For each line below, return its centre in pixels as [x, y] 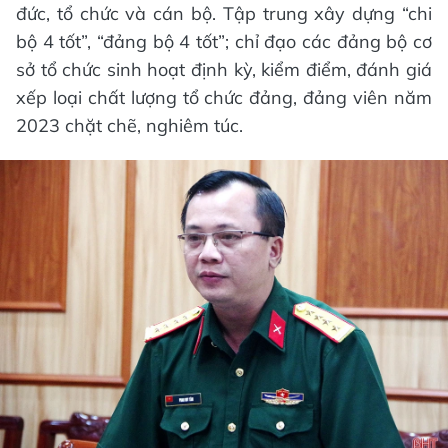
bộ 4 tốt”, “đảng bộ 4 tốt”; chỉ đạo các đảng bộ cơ [224, 42]
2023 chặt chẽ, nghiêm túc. [129, 126]
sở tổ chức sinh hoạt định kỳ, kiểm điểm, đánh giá [224, 70]
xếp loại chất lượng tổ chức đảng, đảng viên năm [224, 98]
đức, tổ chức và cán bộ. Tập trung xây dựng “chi [224, 14]
